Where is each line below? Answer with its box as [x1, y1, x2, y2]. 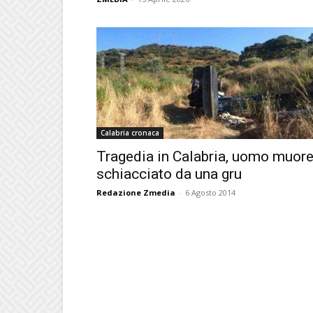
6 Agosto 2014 [185, 187, 235, 198]
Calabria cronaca [101, 127, 159, 138]
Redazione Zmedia [96, 187, 175, 198]
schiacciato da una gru [96, 165, 242, 182]
